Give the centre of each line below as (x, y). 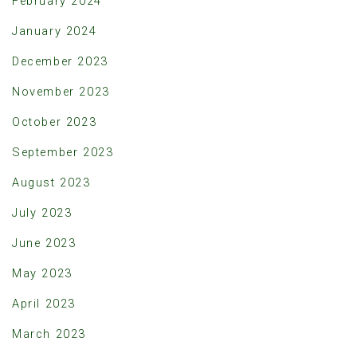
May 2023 (42, 273)
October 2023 (55, 122)
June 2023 (44, 243)
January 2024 (55, 31)
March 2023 (49, 334)
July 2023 (42, 213)
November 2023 (61, 92)
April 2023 (44, 304)
